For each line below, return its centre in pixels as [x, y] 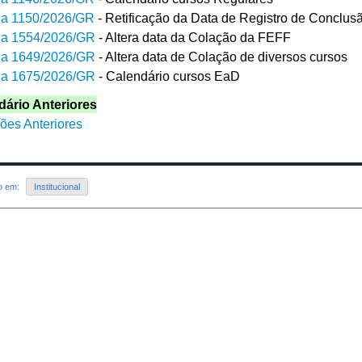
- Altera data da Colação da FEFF [193, 38]
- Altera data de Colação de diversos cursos [221, 57]
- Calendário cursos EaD [168, 76]
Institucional [57, 187]
